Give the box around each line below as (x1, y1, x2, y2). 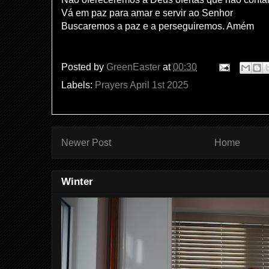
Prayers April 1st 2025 (95, 79, 189, 90)
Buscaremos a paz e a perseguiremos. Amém (61, 20, 254, 31)
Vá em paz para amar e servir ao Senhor (61, 7, 233, 18)
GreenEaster (106, 61, 160, 72)
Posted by (61, 61, 106, 72)
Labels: (61, 79, 95, 90)
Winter (61, 175, 93, 187)
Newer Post (61, 137, 111, 148)
